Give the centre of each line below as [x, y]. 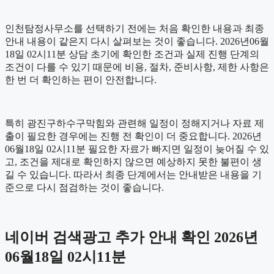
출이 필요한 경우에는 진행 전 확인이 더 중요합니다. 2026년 [133, 136]
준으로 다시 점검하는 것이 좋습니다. [84, 187]
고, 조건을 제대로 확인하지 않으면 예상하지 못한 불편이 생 [133, 161]
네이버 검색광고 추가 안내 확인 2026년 [131, 237]
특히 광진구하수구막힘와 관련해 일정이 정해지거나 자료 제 [135, 123]
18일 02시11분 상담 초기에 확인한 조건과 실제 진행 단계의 [132, 54]
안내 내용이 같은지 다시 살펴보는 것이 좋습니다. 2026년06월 [137, 41]
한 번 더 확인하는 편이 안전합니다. [81, 80]
